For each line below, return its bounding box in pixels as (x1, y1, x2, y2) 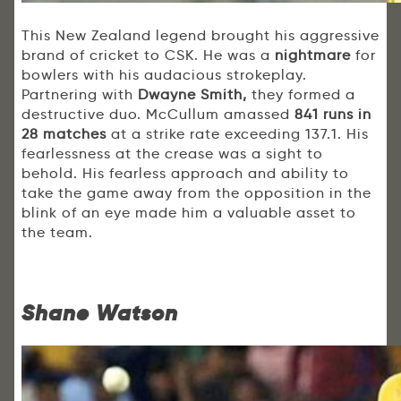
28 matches (21, 125, 107, 143)
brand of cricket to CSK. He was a (21, 47, 275, 64)
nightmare (275, 47, 351, 64)
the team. (21, 224, 93, 242)
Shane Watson (21, 299, 178, 328)
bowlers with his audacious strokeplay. (21, 66, 311, 84)
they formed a (247, 86, 355, 104)
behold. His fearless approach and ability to (21, 165, 349, 183)
